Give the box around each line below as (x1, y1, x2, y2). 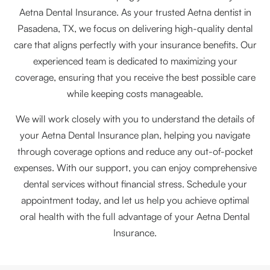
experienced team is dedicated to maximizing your (33, 55, 237, 67)
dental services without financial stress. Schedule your (23, 178, 247, 190)
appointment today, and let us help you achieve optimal (20, 194, 250, 207)
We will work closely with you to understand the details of (15, 113, 255, 125)
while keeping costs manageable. (67, 87, 203, 100)
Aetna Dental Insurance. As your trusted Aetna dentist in (19, 6, 251, 19)
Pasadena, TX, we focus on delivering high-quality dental (17, 22, 253, 35)
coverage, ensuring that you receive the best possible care (14, 71, 256, 84)
